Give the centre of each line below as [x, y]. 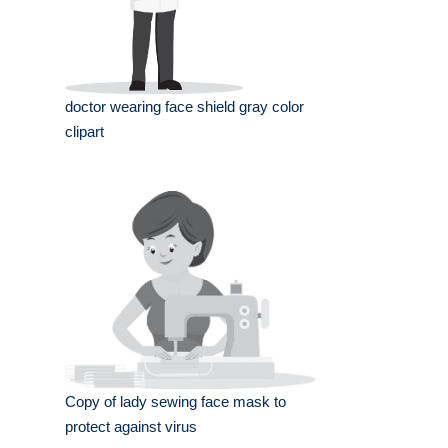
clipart [84, 132]
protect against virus [131, 427]
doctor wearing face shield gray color [184, 107]
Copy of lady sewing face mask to [175, 402]
